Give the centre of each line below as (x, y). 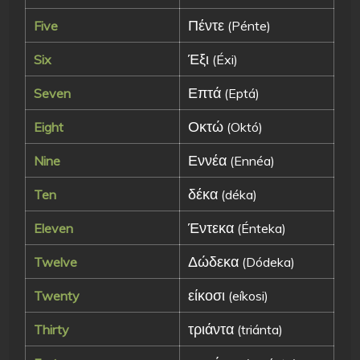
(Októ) (243, 127)
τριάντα (211, 328)
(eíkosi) (247, 295)
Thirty (52, 329)
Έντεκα (211, 227)
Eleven (54, 228)
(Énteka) (260, 228)
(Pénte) (248, 25)
